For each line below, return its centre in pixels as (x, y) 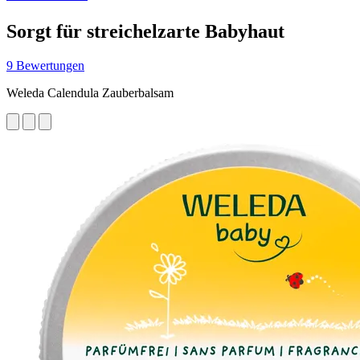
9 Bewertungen (45, 65)
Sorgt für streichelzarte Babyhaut (145, 31)
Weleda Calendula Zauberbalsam (90, 92)
